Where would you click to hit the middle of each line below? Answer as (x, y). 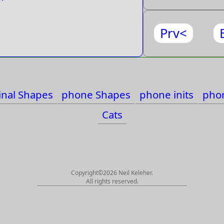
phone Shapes (96, 94)
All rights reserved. (112, 181)
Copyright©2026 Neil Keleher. (112, 173)
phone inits (167, 94)
